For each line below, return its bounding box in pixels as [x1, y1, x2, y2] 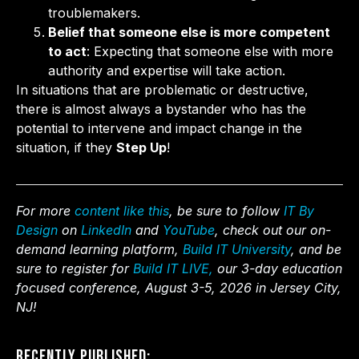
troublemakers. [48, 4, 140, 21]
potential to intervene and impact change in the [16, 119, 302, 136]
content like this [75, 203, 169, 220]
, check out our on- [215, 222, 331, 239]
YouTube [163, 222, 215, 239]
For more [16, 203, 75, 220]
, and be [291, 241, 341, 258]
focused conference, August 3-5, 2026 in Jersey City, [16, 280, 341, 296]
